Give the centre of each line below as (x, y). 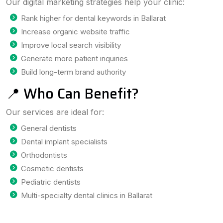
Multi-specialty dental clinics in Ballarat (87, 195)
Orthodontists (44, 155)
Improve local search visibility (71, 45)
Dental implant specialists (64, 142)
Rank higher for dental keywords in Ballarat (93, 18)
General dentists (49, 128)
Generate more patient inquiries (74, 58)
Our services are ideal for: (55, 112)
